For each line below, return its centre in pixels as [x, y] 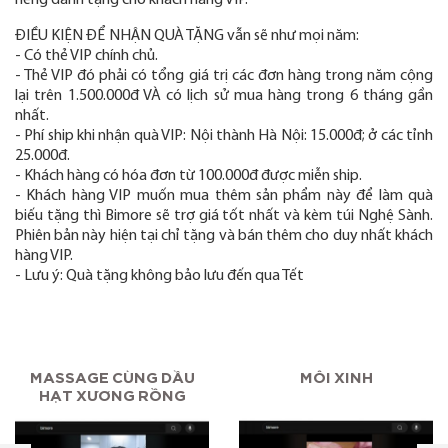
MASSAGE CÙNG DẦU [112, 374]
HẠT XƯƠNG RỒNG [112, 392]
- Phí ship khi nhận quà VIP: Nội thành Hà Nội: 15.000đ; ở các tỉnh [224, 136]
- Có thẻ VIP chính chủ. [86, 56]
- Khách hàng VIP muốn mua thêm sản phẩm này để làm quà [224, 196]
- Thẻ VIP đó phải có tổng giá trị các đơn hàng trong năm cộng [224, 76]
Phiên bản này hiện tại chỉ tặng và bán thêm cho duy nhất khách [224, 236]
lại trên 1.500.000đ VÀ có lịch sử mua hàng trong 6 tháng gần [224, 96]
